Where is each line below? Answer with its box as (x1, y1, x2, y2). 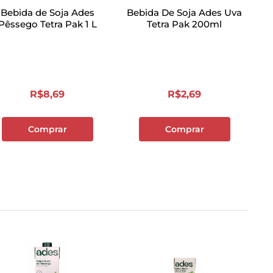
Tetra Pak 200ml (147, 18, 222, 30)
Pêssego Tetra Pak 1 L (40, 18, 97, 30)
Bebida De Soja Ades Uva (127, 7, 243, 18)
